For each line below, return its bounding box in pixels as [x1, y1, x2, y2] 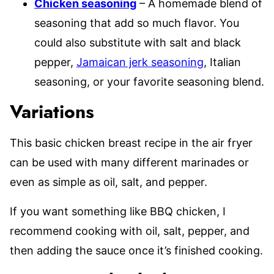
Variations [10, 103, 94, 122]
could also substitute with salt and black [34, 35, 241, 49]
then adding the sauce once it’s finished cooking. [10, 243, 263, 257]
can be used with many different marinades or [10, 155, 249, 169]
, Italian [204, 55, 241, 68]
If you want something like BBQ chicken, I [10, 204, 226, 218]
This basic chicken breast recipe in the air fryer [10, 136, 253, 149]
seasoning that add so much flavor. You [34, 16, 239, 29]
